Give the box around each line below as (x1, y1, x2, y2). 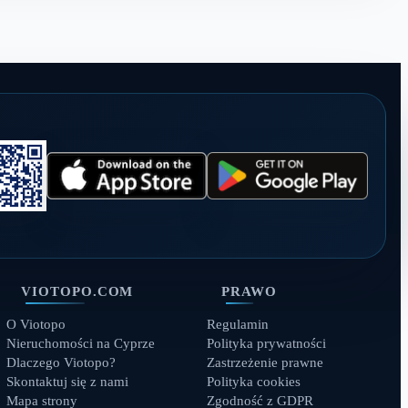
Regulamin (206, 317, 269, 331)
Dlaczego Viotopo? (5, 355, 116, 370)
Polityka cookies (206, 374, 301, 389)
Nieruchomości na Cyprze (5, 336, 155, 351)
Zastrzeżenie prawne (206, 355, 323, 370)
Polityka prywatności (206, 336, 326, 351)
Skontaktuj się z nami (5, 374, 128, 389)
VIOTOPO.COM (21, 283, 134, 299)
